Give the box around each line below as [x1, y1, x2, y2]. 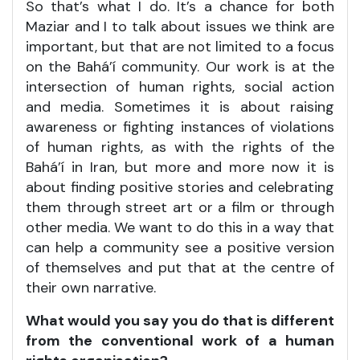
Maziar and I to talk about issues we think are [26, 16, 334, 36]
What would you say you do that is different [26, 310, 334, 330]
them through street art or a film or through [26, 197, 334, 217]
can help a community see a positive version [26, 237, 334, 257]
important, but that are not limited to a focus [26, 36, 334, 56]
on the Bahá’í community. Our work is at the [26, 56, 334, 76]
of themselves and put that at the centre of [26, 257, 334, 277]
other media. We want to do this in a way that [26, 217, 334, 237]
